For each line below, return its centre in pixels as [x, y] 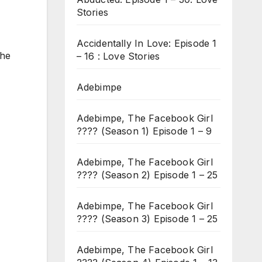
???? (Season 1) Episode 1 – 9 [144, 131]
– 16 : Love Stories [118, 56]
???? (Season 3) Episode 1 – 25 [147, 218]
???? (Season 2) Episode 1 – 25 [147, 175]
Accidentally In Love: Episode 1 [146, 43]
